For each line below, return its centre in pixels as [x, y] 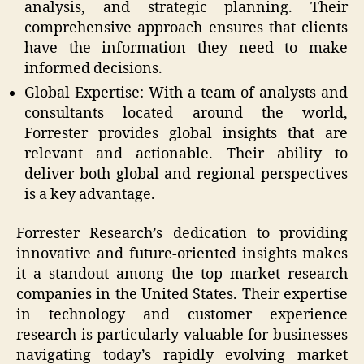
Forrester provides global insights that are [186, 134]
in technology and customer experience [182, 314]
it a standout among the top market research [182, 274]
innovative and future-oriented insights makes [182, 253]
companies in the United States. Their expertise [182, 294]
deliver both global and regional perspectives [186, 175]
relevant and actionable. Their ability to [186, 154]
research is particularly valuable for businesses [182, 335]
